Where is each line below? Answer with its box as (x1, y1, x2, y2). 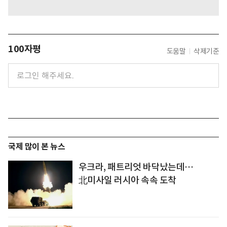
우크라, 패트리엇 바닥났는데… (78, 161, 194, 173)
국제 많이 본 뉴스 (8, 141, 65, 153)
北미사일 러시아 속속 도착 (78, 174, 176, 186)
